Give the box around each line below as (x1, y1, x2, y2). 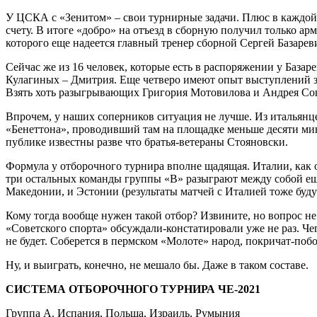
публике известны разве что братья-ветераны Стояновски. (6, 135, 288, 148)
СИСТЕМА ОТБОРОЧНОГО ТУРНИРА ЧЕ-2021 (6, 282, 260, 295)
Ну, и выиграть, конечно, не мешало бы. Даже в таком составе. (6, 258, 309, 271)
